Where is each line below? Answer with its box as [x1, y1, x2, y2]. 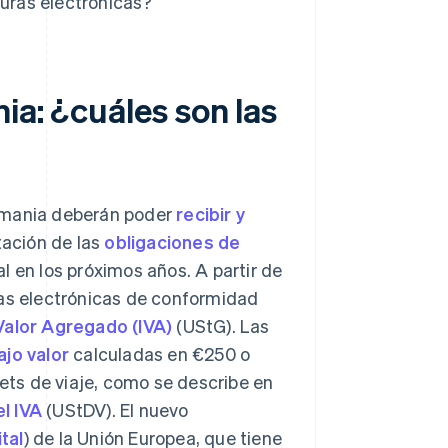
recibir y [176, 202, 246, 226]
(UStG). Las [172, 314, 270, 338]
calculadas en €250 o [69, 342, 251, 366]
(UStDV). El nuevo [42, 398, 189, 422]
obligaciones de [104, 230, 241, 254]
